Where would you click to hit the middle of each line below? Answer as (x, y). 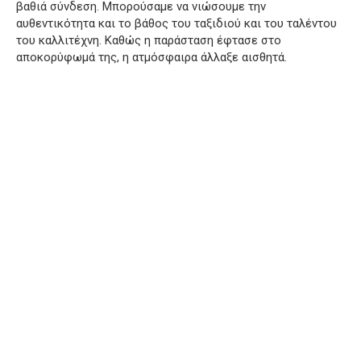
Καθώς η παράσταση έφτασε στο (193, 40)
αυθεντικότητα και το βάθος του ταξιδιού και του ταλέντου (176, 23)
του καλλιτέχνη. (59, 40)
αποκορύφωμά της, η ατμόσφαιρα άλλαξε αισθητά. (151, 57)
